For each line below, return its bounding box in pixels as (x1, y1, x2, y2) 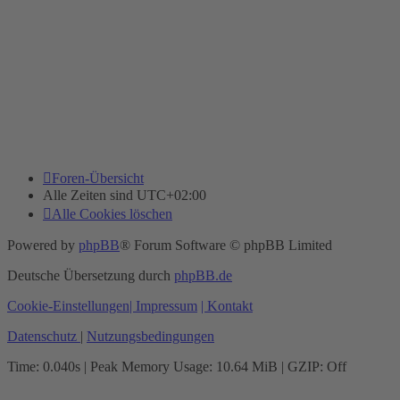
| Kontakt (201, 298, 253, 314)
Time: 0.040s (7, 359, 80, 375)
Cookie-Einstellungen (7, 298, 129, 314)
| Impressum (129, 298, 197, 314)
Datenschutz (7, 329, 77, 345)
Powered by (7, 237, 79, 254)
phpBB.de (174, 268, 232, 284)
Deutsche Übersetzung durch (7, 268, 174, 284)
